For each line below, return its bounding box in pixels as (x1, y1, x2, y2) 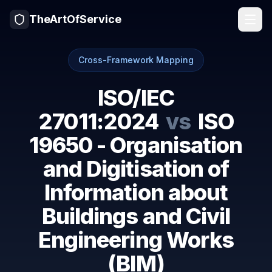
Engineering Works (38, 226, 234, 253)
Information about (44, 179, 228, 206)
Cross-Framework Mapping (78, 55, 194, 65)
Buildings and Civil (41, 203, 231, 229)
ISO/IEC (98, 84, 174, 111)
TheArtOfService (29, 13, 121, 25)
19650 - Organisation (29, 132, 243, 158)
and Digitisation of (42, 155, 229, 182)
